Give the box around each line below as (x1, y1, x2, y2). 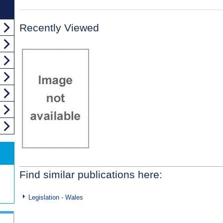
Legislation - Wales (28, 194, 83, 202)
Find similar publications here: (19, 169, 162, 181)
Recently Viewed (19, 22, 99, 34)
